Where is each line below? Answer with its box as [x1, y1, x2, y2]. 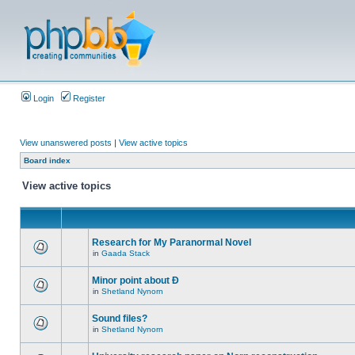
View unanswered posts [20, 138, 112, 147]
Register [71, 94, 105, 103]
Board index [24, 156, 71, 165]
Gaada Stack [101, 249, 150, 258]
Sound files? [92, 313, 147, 324]
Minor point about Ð [92, 275, 179, 286]
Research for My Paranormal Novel [92, 237, 251, 248]
